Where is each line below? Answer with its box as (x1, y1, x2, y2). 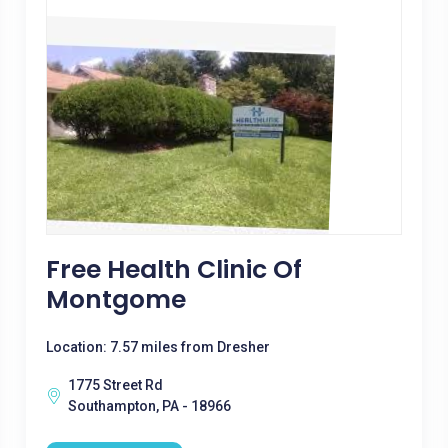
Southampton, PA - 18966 (67, 398, 231, 414)
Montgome (45, 282, 186, 317)
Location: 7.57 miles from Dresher (45, 339, 270, 355)
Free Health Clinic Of (45, 252, 302, 287)
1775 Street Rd (67, 377, 163, 393)
